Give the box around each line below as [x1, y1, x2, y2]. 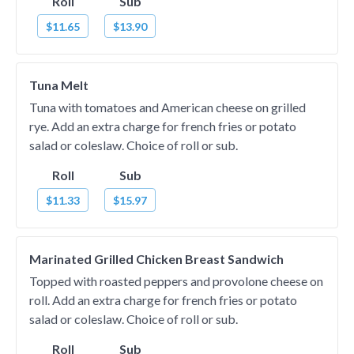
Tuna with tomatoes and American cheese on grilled [29, 100, 306, 115]
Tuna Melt [29, 77, 88, 92]
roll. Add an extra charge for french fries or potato [29, 292, 297, 307]
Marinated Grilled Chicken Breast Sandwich [29, 251, 284, 266]
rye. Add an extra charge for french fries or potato [29, 119, 296, 134]
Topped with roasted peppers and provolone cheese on [29, 273, 323, 288]
